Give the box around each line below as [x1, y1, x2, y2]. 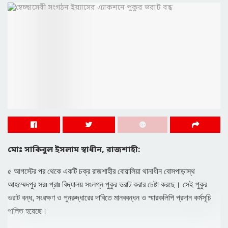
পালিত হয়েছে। [8, 206, 49, 215]
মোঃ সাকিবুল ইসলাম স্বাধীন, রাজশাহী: [8, 144, 140, 156]
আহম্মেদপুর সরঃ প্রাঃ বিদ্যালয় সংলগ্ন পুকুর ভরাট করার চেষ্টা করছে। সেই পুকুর [8, 180, 207, 189]
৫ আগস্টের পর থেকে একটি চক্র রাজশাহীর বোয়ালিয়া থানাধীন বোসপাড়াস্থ [8, 166, 195, 176]
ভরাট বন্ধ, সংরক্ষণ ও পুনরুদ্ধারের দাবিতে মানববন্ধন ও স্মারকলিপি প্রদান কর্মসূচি [8, 193, 211, 202]
